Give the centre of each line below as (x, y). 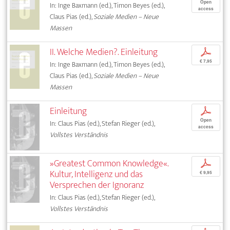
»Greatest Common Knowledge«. (109, 164)
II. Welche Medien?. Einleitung (104, 52)
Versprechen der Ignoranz (97, 185)
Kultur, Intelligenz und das (97, 175)
